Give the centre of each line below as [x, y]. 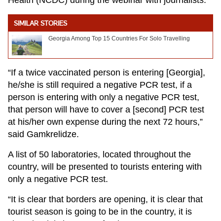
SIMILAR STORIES [40, 24]
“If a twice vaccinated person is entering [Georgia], [107, 73]
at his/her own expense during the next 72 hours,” [105, 122]
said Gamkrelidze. [43, 134]
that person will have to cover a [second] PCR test [106, 110]
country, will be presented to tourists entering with [105, 167]
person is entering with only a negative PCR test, [104, 97]
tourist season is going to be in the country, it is [100, 212]
